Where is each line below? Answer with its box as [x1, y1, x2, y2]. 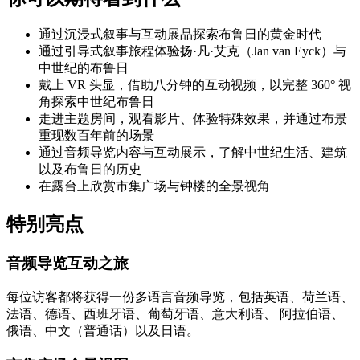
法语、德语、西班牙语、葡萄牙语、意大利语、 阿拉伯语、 [6, 306, 344, 321]
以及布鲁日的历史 [39, 162, 141, 177]
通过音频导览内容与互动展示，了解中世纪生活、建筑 [39, 145, 347, 160]
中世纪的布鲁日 [39, 61, 129, 76]
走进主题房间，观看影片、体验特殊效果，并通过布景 [39, 112, 347, 126]
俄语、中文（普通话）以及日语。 [6, 323, 199, 337]
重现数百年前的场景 [39, 129, 154, 143]
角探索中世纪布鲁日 [39, 95, 154, 109]
